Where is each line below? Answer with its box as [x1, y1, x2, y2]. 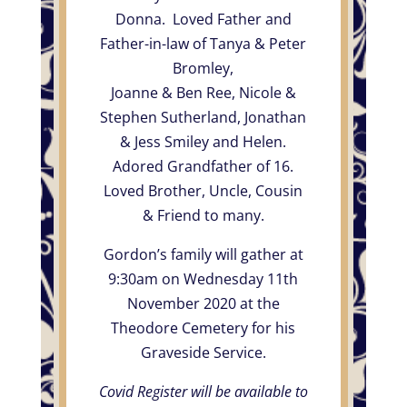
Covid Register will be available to [98, 381, 308, 402]
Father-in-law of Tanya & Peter [100, 33, 307, 54]
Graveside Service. [140, 342, 266, 362]
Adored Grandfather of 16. [113, 155, 294, 176]
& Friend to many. [142, 204, 264, 225]
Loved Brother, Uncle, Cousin [104, 180, 303, 201]
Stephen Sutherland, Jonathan [100, 106, 307, 127]
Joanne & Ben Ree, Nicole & [110, 82, 296, 103]
